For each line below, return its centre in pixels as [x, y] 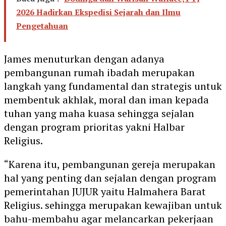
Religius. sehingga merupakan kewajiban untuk [113, 205]
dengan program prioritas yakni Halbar [94, 127]
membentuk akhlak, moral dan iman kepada [106, 99]
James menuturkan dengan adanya [84, 59]
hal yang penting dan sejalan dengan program [110, 178]
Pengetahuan [42, 25]
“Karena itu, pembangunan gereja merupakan [110, 164]
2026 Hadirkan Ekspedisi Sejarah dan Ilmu [98, 12]
